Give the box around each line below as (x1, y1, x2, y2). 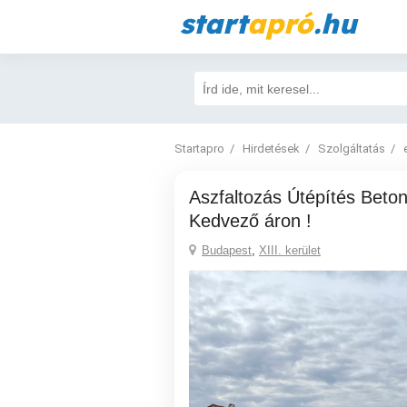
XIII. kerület (259, 243, 321, 257)
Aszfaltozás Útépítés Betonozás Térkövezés (189, 187, 201, 207)
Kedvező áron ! (189, 211, 312, 231)
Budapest (202, 243, 252, 257)
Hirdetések (243, 142, 300, 155)
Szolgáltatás (318, 142, 385, 155)
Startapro (174, 142, 224, 155)
